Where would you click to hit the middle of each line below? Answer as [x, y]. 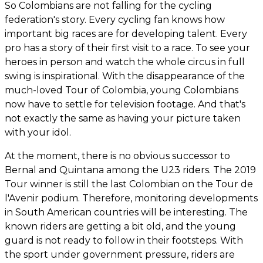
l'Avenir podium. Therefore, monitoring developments [131, 198]
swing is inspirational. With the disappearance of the [125, 76]
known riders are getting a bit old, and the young [120, 227]
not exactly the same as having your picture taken [123, 119]
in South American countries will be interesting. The [126, 213]
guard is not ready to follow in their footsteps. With [124, 241]
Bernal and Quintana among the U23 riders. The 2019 [130, 170]
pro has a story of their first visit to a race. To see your [127, 48]
